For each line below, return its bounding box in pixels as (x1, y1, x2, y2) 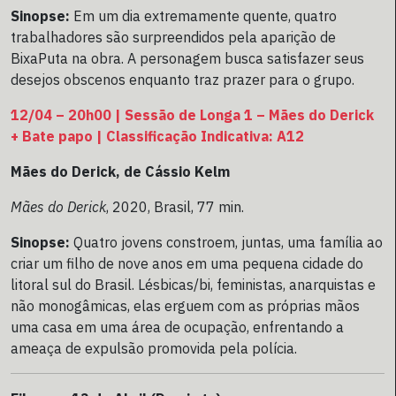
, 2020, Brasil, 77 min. (106, 198, 244, 217)
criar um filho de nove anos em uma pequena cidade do (11, 255, 363, 273)
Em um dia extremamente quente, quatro (70, 7, 337, 26)
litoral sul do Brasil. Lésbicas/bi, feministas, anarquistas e (11, 276, 376, 294)
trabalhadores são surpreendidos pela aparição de (11, 28, 336, 47)
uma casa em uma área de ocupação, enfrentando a (11, 318, 344, 337)
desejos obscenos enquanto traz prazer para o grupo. (11, 71, 354, 89)
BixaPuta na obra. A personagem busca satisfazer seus (11, 49, 364, 68)
